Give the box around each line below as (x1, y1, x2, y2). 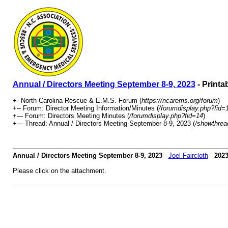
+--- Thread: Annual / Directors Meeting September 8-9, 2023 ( (12, 120, 195, 127)
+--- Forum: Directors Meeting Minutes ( (12, 112, 129, 120)
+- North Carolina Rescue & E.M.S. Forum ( (12, 97, 141, 104)
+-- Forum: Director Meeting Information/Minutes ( (12, 104, 159, 112)
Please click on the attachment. (12, 167, 106, 175)
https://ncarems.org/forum (141, 97, 218, 104)
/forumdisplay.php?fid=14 (129, 112, 203, 120)
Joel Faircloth (168, 152, 208, 159)
